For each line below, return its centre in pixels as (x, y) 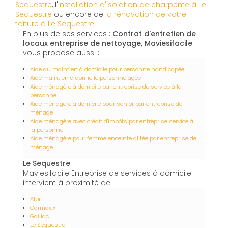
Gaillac (39, 217)
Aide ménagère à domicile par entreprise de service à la (106, 87)
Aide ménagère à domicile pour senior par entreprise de (106, 104)
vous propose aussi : (61, 53)
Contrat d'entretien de (154, 34)
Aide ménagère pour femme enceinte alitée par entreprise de (113, 139)
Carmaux (43, 208)
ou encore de (79, 15)
